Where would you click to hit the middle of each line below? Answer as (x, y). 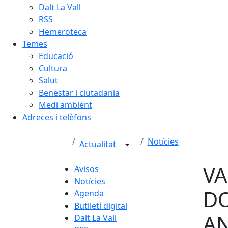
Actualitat (99, 144)
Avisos (87, 169)
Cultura (53, 68)
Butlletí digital (101, 205)
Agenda (89, 193)
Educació (56, 56)
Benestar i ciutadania (79, 92)
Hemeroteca (63, 31)
